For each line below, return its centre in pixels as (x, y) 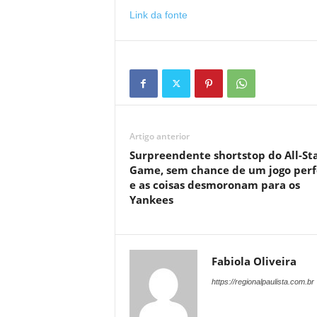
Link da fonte (158, 15)
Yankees (151, 200)
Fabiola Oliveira (254, 261)
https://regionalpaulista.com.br (263, 282)
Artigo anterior (159, 136)
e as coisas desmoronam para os (214, 185)
